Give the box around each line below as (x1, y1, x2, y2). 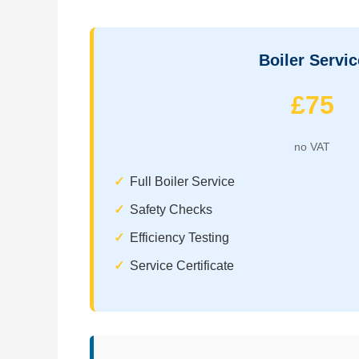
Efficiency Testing (130, 230, 229, 244)
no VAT (294, 139, 330, 153)
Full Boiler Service (130, 174, 235, 188)
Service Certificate (130, 258, 234, 272)
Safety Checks (130, 202, 212, 216)
